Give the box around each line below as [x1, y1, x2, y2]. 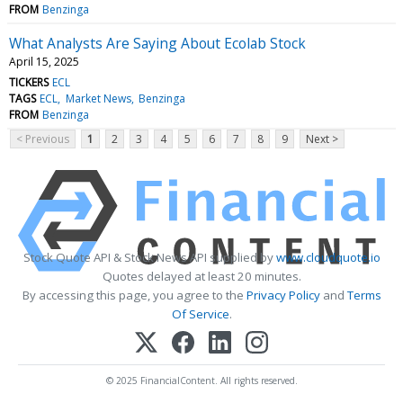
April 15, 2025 [9, 53, 79, 69]
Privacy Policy [246, 286, 320, 303]
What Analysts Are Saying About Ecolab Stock [9, 32, 306, 53]
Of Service [171, 305, 229, 322]
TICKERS [9, 74, 49, 90]
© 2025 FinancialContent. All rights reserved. [105, 373, 298, 387]
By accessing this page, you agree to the [22, 286, 246, 303]
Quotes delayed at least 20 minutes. [102, 267, 301, 284]
